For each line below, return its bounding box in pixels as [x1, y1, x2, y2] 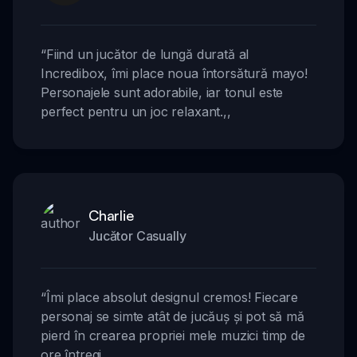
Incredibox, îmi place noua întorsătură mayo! [41, 65, 308, 82]
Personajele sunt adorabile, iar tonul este [41, 84, 284, 101]
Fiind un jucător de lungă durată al [45, 46, 249, 63]
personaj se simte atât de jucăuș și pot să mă [41, 308, 304, 325]
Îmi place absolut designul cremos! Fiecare [45, 289, 299, 306]
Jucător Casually [88, 228, 186, 245]
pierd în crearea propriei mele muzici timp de [41, 328, 305, 344]
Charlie [88, 206, 134, 225]
